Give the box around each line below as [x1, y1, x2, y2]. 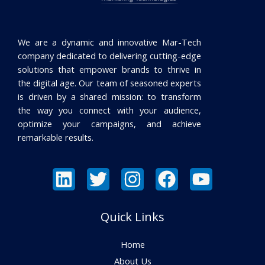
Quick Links [101, 208, 164, 225]
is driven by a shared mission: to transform [18, 90, 201, 102]
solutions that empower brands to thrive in [18, 63, 201, 75]
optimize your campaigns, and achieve [18, 117, 201, 130]
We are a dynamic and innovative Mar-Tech [18, 35, 201, 48]
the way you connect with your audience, [18, 104, 201, 116]
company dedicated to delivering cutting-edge [18, 49, 201, 62]
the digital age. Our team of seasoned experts [18, 76, 201, 89]
